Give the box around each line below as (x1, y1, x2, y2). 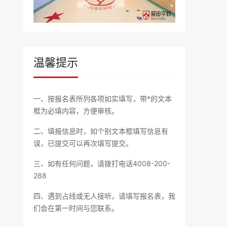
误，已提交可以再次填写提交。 (33, 138, 133, 147)
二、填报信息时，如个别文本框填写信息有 (33, 126, 168, 135)
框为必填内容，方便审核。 (33, 106, 119, 115)
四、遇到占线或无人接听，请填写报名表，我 (33, 191, 175, 200)
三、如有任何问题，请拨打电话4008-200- (33, 159, 170, 168)
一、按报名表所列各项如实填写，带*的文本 (33, 94, 172, 103)
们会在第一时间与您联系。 (33, 203, 119, 212)
